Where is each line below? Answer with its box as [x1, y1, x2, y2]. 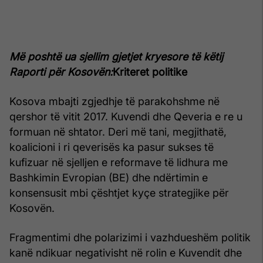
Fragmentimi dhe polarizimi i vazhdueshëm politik [9, 231, 251, 244]
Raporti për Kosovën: [9, 65, 113, 78]
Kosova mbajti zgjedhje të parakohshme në [9, 95, 220, 107]
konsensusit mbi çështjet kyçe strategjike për [9, 186, 229, 199]
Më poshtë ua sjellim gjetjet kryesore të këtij [9, 50, 223, 63]
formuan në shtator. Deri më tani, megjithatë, [9, 125, 227, 138]
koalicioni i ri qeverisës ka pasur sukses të [9, 140, 214, 153]
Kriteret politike [113, 65, 187, 78]
